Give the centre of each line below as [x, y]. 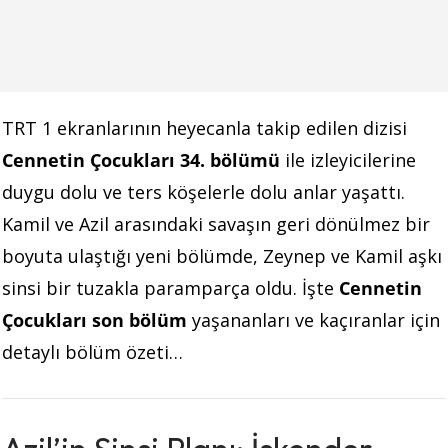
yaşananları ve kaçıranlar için [313, 319]
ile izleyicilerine [348, 159]
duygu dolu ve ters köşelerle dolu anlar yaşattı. [203, 191]
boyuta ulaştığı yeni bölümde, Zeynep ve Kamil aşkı [222, 255]
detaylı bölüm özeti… [92, 351]
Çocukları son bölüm [94, 319]
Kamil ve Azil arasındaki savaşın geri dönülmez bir [216, 223]
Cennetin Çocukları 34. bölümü [141, 159]
